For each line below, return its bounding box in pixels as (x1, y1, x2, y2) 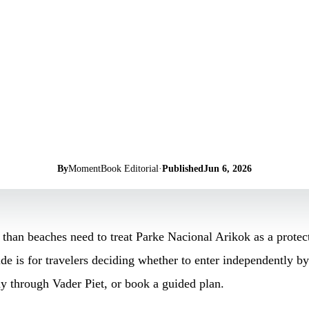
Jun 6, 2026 (203, 162, 252, 174)
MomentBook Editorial (68, 162, 159, 174)
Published (161, 162, 203, 174)
